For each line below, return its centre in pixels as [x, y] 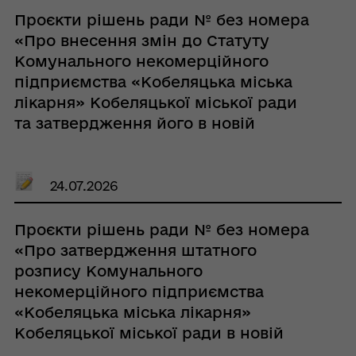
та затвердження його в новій [134, 123]
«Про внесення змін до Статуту [141, 40]
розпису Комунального [108, 271]
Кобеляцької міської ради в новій [149, 333]
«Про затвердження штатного [135, 250]
